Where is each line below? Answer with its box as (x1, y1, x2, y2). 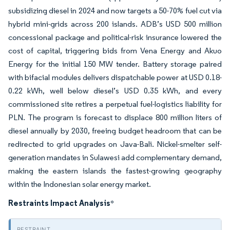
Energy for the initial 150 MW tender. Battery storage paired (8, 59, 222, 69)
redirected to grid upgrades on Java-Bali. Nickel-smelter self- (8, 139, 222, 149)
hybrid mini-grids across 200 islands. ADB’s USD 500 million (8, 19, 222, 29)
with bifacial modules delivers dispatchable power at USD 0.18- (8, 72, 222, 82)
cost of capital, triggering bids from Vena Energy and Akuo (8, 46, 222, 55)
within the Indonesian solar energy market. (8, 179, 151, 189)
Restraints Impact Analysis (8, 198, 110, 208)
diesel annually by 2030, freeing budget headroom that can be (8, 126, 222, 136)
